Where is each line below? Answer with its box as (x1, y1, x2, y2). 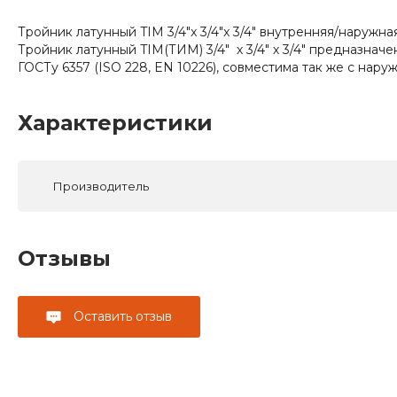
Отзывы (18, 245, 111, 271)
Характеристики (18, 109, 213, 136)
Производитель (53, 178, 149, 193)
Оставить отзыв (70, 307, 172, 324)
